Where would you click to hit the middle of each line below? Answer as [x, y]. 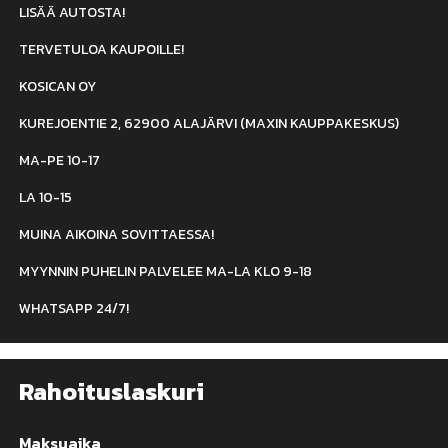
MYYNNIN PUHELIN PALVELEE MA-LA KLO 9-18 [166, 271]
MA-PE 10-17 [60, 160]
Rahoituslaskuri [112, 392]
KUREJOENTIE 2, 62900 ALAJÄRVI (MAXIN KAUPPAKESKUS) [209, 123]
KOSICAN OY [58, 86]
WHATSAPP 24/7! [74, 308]
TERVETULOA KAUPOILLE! [102, 49]
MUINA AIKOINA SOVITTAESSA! [117, 234]
